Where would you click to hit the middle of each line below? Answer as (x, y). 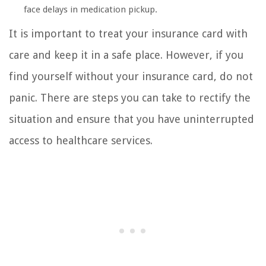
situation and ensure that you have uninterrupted (132, 119)
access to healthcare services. (81, 141)
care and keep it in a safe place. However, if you (126, 55)
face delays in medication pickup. (91, 10)
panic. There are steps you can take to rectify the (130, 98)
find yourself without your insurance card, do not (131, 77)
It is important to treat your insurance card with (128, 34)
